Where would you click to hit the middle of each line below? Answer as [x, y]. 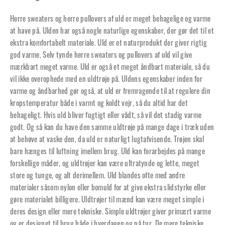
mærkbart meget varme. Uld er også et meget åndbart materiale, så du [110, 67]
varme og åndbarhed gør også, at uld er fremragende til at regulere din [110, 91]
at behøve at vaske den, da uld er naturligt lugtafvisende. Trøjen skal [107, 139]
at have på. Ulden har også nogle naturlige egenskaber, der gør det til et [112, 30]
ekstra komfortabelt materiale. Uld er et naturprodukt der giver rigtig [108, 42]
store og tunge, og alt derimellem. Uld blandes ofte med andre [98, 175]
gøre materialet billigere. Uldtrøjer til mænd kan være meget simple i [107, 199]
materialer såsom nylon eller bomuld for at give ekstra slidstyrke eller [108, 187]
